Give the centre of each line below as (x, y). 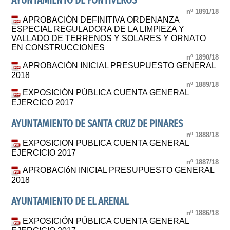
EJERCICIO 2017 (44, 153)
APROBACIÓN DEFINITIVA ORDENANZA (101, 20)
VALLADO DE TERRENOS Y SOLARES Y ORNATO (109, 39)
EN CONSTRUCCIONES (58, 48)
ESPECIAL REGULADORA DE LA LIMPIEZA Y (98, 29)
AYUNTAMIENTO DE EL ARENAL (70, 202)
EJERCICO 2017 (43, 102)
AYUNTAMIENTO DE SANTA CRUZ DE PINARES (97, 124)
